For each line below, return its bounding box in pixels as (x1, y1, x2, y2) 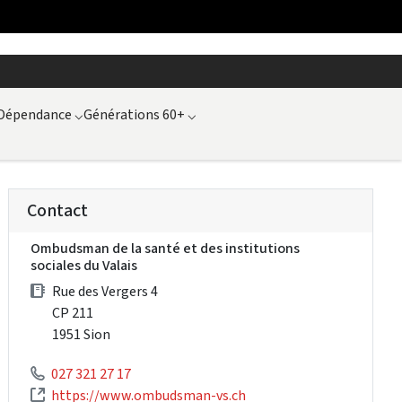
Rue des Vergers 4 (52, 281, 159, 301)
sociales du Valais (31, 255, 138, 275)
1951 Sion (52, 324, 111, 344)
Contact (27, 197, 89, 223)
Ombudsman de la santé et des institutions (31, 238, 301, 258)
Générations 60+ (83, 104, 185, 124)
